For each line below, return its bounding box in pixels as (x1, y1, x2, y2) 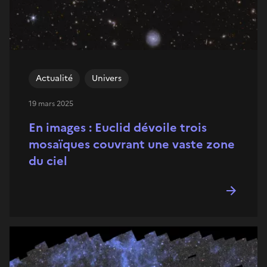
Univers (92, 72, 122, 85)
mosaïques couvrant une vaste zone (29, 135, 235, 153)
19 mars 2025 (29, 98, 73, 109)
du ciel (29, 151, 67, 170)
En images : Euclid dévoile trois (29, 118, 207, 136)
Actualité (36, 72, 73, 85)
